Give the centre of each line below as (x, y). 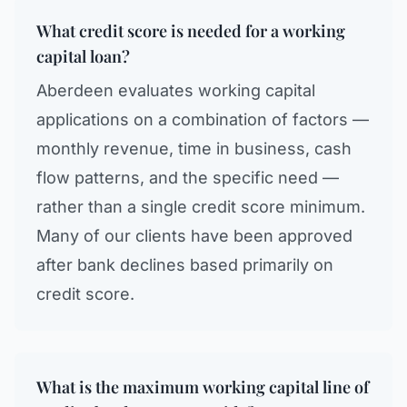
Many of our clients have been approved (194, 236)
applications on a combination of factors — (203, 119)
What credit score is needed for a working (191, 31)
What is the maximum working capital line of (203, 387)
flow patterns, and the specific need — (188, 178)
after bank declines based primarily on (185, 265)
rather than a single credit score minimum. (201, 207)
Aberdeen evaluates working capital (176, 90)
